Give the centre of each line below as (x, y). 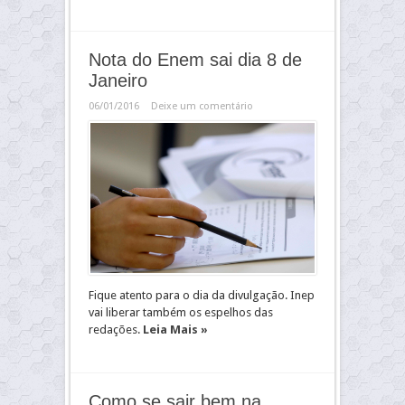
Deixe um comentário (202, 107)
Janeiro (118, 81)
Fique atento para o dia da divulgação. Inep (202, 296)
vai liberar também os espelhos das (181, 313)
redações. (116, 330)
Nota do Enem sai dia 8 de (195, 60)
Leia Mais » (175, 330)
